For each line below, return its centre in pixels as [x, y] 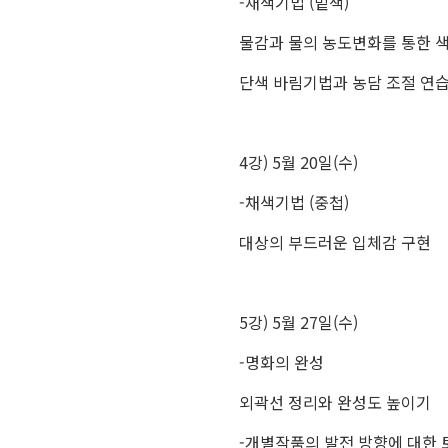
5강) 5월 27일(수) [298, 322]
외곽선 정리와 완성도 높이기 [334, 402]
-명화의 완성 [281, 362]
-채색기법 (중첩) [293, 202]
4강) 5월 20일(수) [298, 162]
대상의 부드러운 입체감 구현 [334, 242]
